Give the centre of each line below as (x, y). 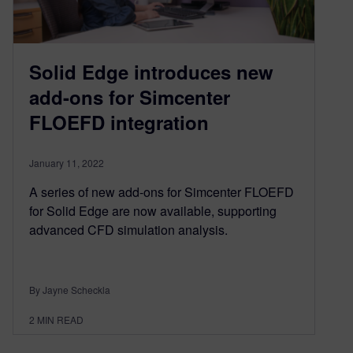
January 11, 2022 (67, 162)
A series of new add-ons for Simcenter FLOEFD (162, 191)
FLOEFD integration (119, 122)
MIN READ (60, 319)
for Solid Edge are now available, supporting (153, 210)
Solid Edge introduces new (151, 71)
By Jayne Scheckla (70, 289)
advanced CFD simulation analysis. (128, 229)
